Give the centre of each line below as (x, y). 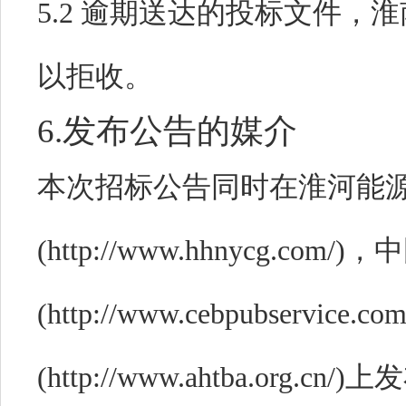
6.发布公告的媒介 (167, 131)
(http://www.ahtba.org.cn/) (191, 377)
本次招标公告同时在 (168, 187)
